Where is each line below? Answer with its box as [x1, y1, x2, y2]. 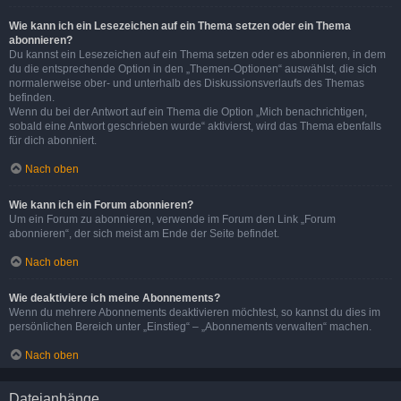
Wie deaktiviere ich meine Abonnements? [9, 291, 220, 304]
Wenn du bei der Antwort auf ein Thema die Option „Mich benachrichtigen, [9, 105, 367, 118]
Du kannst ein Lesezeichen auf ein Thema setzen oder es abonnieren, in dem [9, 47, 386, 61]
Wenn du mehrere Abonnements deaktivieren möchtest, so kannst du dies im [9, 305, 380, 319]
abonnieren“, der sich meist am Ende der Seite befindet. [9, 226, 279, 240]
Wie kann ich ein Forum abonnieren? [9, 198, 193, 211]
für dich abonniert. [9, 133, 97, 147]
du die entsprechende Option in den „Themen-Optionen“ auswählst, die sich [9, 62, 377, 75]
